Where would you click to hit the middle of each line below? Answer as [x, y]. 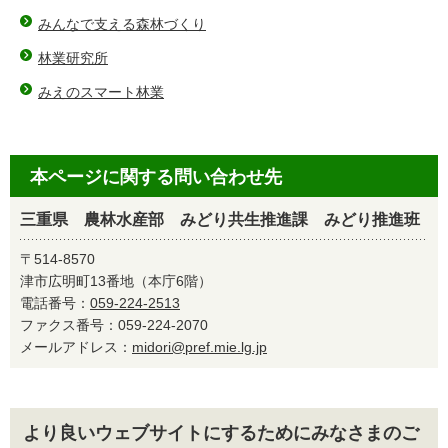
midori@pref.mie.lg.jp [199, 347]
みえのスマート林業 [101, 92]
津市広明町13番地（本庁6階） [116, 281]
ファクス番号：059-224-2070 [121, 325]
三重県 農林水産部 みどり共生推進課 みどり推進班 [220, 219]
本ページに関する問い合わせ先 [156, 177]
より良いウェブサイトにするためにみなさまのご [221, 433]
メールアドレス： [76, 347]
